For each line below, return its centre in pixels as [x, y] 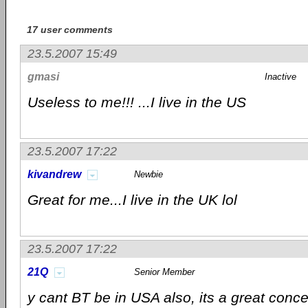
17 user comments [70, 30]
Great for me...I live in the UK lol [132, 200]
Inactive [280, 77]
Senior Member [164, 272]
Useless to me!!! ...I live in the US [137, 102]
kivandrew [54, 174]
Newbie [148, 174]
